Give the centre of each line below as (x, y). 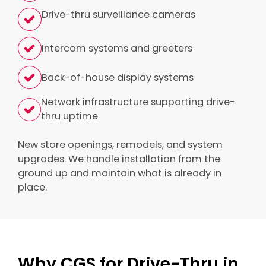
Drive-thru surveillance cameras (118, 15)
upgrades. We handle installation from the (119, 159)
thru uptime (69, 116)
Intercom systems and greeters (117, 48)
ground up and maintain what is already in (120, 173)
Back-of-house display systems (118, 77)
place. (32, 187)
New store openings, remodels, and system (120, 145)
